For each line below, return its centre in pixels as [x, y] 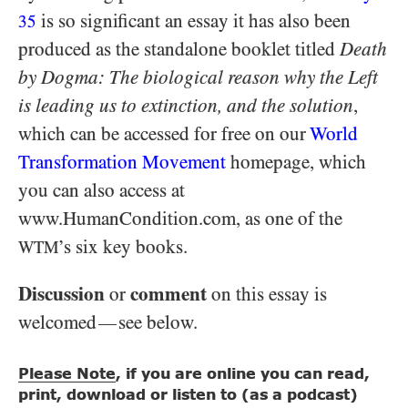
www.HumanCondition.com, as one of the [180, 219]
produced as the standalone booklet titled [179, 50]
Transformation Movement [122, 163]
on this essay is [267, 295]
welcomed [57, 323]
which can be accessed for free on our [164, 134]
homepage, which [296, 163]
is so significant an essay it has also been [194, 21]
